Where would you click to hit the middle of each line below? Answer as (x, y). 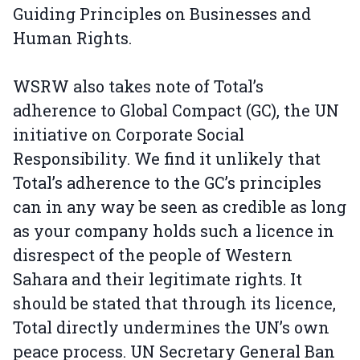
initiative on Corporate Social (129, 134)
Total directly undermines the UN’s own (171, 327)
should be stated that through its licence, (174, 303)
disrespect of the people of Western (153, 255)
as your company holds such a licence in (174, 231)
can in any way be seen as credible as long (180, 207)
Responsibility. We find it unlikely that (167, 158)
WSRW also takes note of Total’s (138, 86)
